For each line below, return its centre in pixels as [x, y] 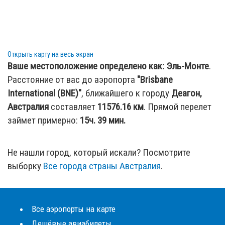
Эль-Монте [188, 66]
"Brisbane [155, 79]
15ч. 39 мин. [103, 120]
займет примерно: [44, 120]
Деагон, [187, 93]
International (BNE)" [44, 93]
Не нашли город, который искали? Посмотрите [99, 152]
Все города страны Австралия [102, 166]
